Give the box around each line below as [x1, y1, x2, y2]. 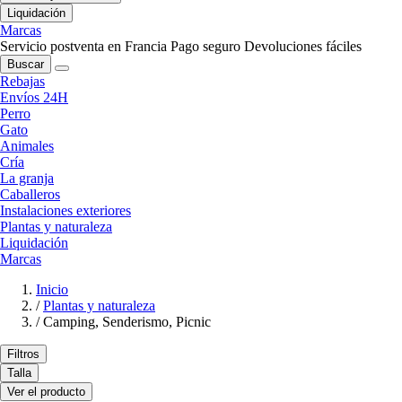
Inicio [36, 282, 68, 298]
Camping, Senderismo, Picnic [43, 314, 211, 330]
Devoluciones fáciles [244, 39, 362, 55]
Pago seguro [170, 39, 240, 55]
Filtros [7, 347, 39, 362]
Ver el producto [7, 385, 85, 399]
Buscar [7, 57, 44, 72]
